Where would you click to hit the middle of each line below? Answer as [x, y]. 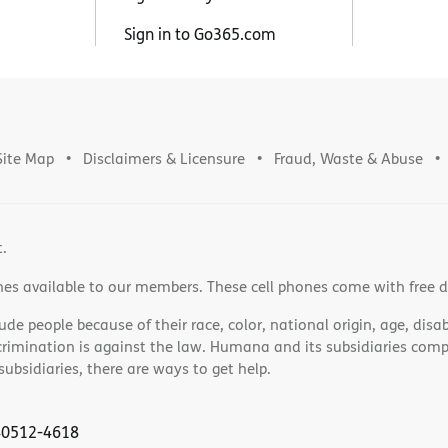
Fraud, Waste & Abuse [348, 158]
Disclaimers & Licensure [164, 158]
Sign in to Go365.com [199, 33]
